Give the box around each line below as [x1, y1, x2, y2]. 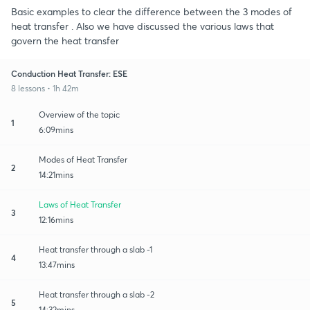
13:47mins [39, 259, 75, 270]
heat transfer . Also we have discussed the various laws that [11, 19, 274, 33]
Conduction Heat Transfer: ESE [11, 67, 127, 79]
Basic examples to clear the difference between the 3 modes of [11, 4, 292, 18]
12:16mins [39, 214, 73, 225]
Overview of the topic [39, 109, 120, 120]
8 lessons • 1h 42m [11, 82, 79, 93]
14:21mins [39, 169, 73, 180]
